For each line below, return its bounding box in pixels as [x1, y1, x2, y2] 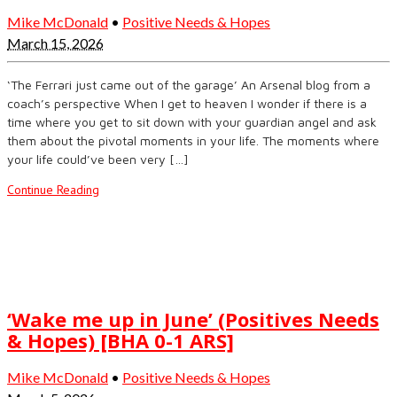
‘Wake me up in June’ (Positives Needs [7, 306, 379, 333]
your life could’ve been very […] [7, 151, 189, 167]
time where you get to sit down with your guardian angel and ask [7, 113, 377, 129]
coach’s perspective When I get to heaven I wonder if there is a [7, 95, 367, 111]
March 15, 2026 [7, 34, 104, 51]
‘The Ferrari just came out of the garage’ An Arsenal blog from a [7, 76, 370, 92]
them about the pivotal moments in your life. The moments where [7, 132, 379, 148]
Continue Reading [7, 181, 99, 198]
